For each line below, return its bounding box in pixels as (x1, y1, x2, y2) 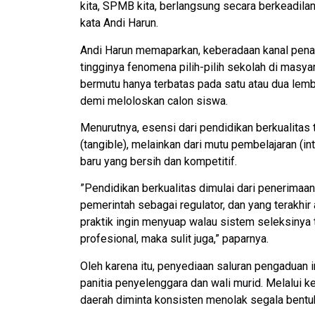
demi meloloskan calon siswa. (80, 94, 228, 108)
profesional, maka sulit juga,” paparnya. (80, 232, 269, 246)
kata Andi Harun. (80, 16, 158, 30)
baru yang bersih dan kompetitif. (80, 155, 237, 169)
